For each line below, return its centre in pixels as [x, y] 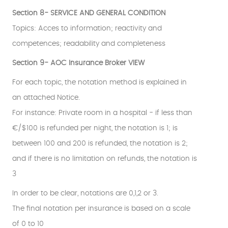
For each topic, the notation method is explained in [99, 83]
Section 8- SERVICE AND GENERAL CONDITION [89, 13]
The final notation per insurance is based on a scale [101, 209]
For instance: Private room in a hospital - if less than [102, 113]
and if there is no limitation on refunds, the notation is [105, 159]
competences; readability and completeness [89, 44]
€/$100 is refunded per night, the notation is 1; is [95, 129]
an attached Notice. [46, 98]
